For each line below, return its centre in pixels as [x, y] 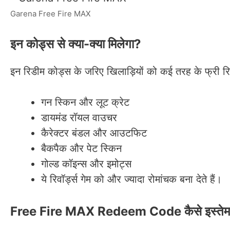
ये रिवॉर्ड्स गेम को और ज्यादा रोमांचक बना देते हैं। [131, 179]
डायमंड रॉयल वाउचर [79, 117]
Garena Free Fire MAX [51, 13]
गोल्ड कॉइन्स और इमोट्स [86, 164]
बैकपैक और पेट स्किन [81, 148]
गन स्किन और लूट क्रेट [85, 102]
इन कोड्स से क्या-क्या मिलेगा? [76, 44]
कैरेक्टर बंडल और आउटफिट [94, 133]
